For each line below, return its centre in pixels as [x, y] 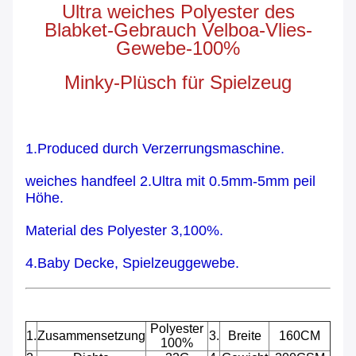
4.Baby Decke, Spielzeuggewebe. [132, 263]
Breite [244, 336]
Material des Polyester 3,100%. [124, 231]
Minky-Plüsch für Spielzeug [178, 83]
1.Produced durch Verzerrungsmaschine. [155, 149]
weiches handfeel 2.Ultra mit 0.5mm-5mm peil [170, 182]
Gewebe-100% [178, 48]
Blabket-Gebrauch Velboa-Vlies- [178, 30]
